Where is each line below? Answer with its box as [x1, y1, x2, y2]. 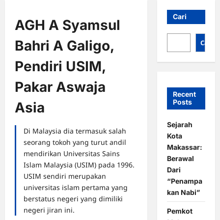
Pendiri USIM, [15, 58, 106, 75]
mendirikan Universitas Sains [24, 149, 120, 158]
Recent [172, 89, 196, 98]
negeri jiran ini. [24, 205, 75, 215]
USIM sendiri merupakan [24, 171, 106, 181]
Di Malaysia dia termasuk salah [24, 126, 126, 136]
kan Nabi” [166, 188, 200, 196]
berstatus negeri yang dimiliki [24, 194, 123, 203]
